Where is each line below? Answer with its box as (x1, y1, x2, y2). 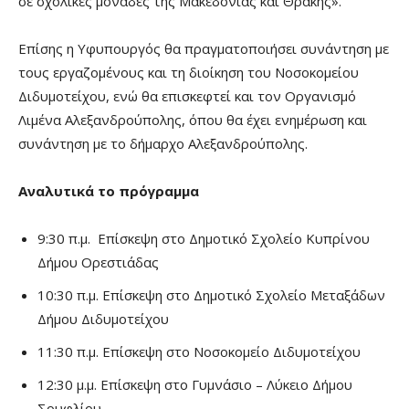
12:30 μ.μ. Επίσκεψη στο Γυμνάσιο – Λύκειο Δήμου (37, 375, 352, 394)
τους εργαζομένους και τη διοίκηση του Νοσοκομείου (18, 63, 359, 82)
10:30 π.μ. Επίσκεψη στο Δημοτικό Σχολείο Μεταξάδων (37, 286, 385, 305)
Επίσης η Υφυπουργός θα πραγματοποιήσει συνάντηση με (18, 39, 389, 58)
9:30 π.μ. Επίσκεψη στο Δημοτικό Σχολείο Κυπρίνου (37, 229, 370, 248)
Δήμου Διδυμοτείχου (37, 309, 169, 329)
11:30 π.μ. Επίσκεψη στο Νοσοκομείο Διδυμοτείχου (37, 342, 361, 362)
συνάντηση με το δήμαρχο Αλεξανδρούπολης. (18, 134, 308, 153)
